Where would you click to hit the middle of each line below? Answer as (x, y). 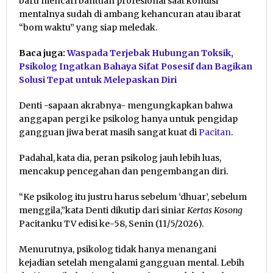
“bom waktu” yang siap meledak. (88, 27)
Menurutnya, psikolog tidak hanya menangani (118, 249)
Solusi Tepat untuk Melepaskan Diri (98, 80)
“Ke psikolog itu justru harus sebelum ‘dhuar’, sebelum (133, 197)
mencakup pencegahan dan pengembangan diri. (123, 171)
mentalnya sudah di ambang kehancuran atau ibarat (130, 14)
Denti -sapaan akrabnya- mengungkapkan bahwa (126, 105)
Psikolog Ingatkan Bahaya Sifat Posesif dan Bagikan (136, 66)
